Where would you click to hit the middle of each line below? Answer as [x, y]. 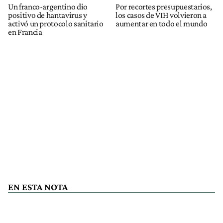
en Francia [25, 32]
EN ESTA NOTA [38, 187]
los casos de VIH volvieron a [161, 15]
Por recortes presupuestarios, [164, 6]
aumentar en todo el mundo [162, 23]
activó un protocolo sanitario [56, 23]
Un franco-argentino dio [48, 6]
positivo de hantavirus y [48, 15]
